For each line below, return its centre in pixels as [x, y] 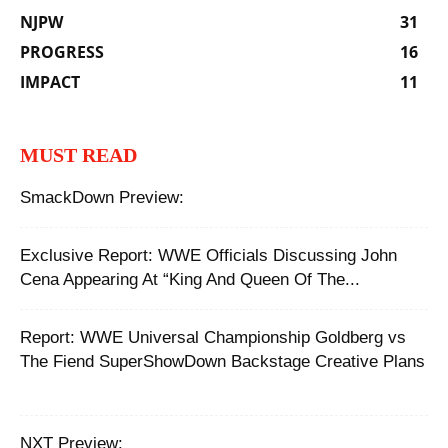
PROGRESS [62, 51]
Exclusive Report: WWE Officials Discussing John [208, 255]
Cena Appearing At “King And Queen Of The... [190, 279]
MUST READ [78, 154]
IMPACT [50, 81]
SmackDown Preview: [102, 197]
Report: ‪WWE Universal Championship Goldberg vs [213, 337]
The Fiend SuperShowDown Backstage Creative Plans [222, 361]
